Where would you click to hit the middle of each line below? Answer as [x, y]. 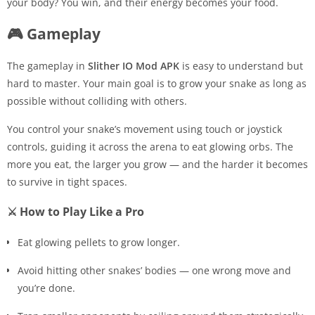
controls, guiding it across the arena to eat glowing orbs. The [150, 147]
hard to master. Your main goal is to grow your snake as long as [157, 84]
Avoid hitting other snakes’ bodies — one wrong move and [154, 271]
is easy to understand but [241, 66]
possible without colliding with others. [97, 101]
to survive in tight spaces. [67, 182]
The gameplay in [47, 66]
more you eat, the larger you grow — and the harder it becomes [157, 165]
